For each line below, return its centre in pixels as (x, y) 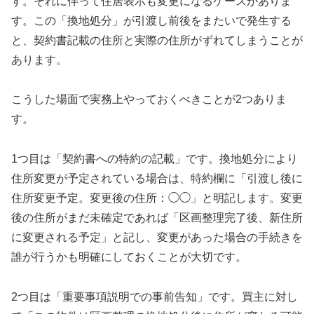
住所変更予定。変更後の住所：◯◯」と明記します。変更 (157, 198)
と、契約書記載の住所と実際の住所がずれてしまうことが (157, 40)
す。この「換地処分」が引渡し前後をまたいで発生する (151, 20)
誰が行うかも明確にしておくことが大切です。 (129, 257)
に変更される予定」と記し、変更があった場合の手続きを (157, 238)
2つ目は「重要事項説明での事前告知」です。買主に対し (155, 297)
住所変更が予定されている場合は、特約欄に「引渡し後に (157, 179)
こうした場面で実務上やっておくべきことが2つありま (149, 100)
